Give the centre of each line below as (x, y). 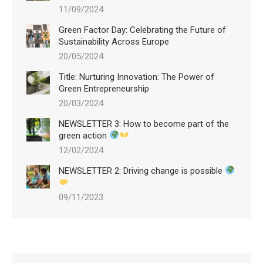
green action (84, 135)
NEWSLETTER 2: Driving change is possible (142, 171)
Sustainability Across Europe (114, 41)
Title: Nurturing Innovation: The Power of (136, 77)
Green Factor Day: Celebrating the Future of (142, 30)
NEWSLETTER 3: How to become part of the (144, 124)
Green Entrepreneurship (104, 88)
